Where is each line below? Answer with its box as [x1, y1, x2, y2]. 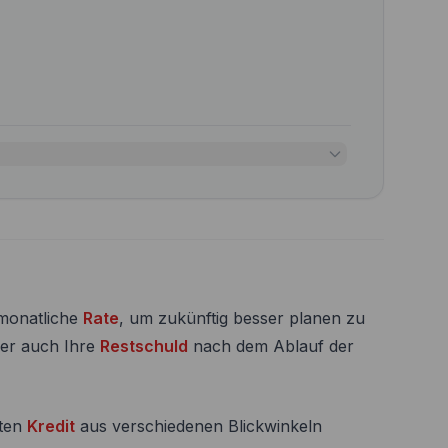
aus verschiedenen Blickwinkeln [74, 416, 322, 436]
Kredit [26, 416, 75, 436]
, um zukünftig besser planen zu [118, 308, 365, 328]
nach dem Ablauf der [187, 336, 354, 356]
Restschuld [99, 336, 188, 356]
